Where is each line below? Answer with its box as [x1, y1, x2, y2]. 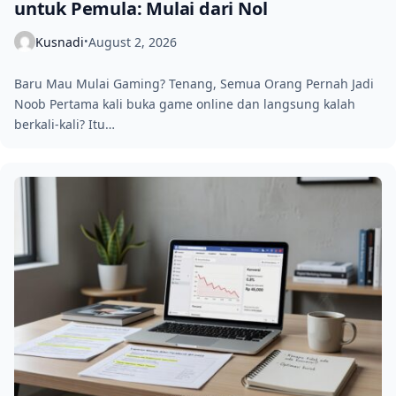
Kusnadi [35, 33, 84, 50]
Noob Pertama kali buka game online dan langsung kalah [14, 95, 355, 113]
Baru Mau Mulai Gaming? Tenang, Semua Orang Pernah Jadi [14, 75, 374, 93]
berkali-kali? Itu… [14, 116, 115, 133]
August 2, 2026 [88, 33, 177, 50]
